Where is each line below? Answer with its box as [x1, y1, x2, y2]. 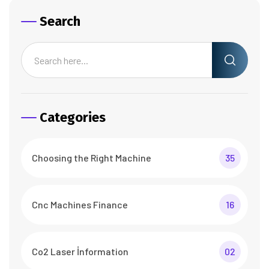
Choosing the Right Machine [32, 152, 151, 164]
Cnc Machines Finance [32, 199, 128, 211]
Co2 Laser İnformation [32, 246, 128, 258]
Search [40, 13, 80, 30]
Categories [40, 109, 106, 126]
